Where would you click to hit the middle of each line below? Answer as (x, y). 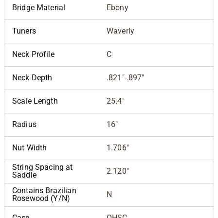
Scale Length (35, 101)
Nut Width (30, 148)
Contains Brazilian (44, 191)
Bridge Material (39, 8)
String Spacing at (43, 167)
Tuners (24, 31)
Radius (24, 125)
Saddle (24, 175)
